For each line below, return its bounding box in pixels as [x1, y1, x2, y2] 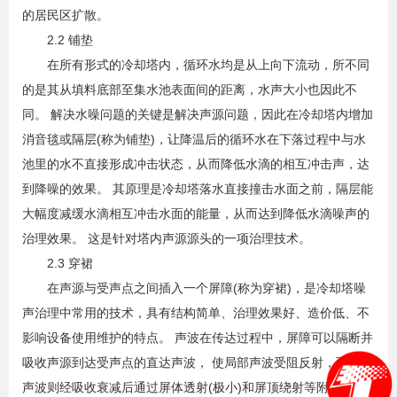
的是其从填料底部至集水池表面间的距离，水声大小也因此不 [22, 82, 357, 97]
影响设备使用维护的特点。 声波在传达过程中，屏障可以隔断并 [22, 331, 373, 346]
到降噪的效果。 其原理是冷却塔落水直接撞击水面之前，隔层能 [22, 182, 373, 197]
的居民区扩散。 [22, 8, 109, 23]
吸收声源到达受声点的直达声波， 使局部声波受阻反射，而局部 [22, 355, 373, 370]
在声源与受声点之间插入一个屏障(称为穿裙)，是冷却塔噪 [22, 281, 366, 296]
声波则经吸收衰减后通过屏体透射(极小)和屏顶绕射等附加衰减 [22, 380, 366, 395]
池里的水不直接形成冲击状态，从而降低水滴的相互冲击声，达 [22, 157, 370, 172]
